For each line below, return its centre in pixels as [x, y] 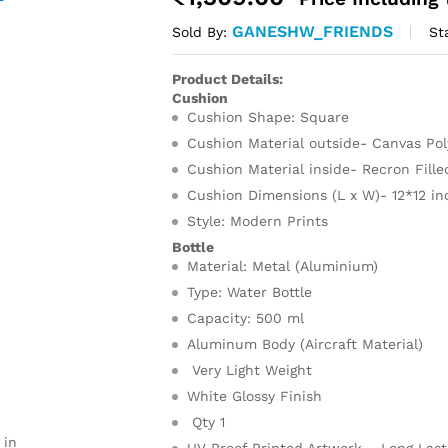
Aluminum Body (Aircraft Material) [305, 344]
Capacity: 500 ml [246, 318]
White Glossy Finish [255, 396]
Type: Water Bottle [250, 292]
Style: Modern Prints [258, 221]
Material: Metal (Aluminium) [283, 266]
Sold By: [202, 32]
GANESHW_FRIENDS [313, 31]
